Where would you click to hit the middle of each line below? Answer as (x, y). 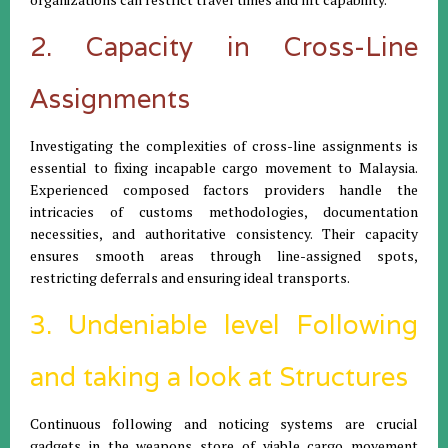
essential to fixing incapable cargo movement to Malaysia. (224, 167)
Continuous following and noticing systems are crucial (224, 423)
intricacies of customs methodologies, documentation (224, 211)
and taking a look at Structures (219, 376)
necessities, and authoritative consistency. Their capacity (224, 233)
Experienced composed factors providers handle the (224, 189)
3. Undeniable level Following (224, 324)
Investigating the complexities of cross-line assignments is (224, 145)
